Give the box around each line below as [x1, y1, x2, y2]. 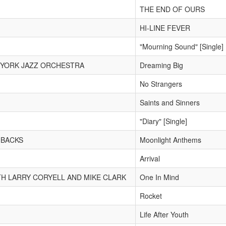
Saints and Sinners [140, 97, 200, 107]
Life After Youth [140, 209, 189, 219]
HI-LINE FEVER [140, 23, 190, 33]
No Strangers [140, 79, 182, 89]
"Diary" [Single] [140, 116, 187, 126]
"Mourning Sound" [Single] [140, 41, 223, 51]
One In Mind [140, 172, 179, 182]
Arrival [140, 153, 160, 163]
